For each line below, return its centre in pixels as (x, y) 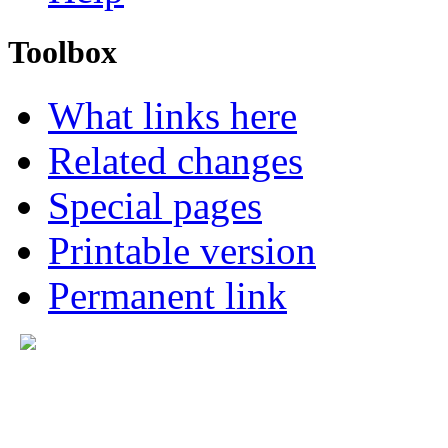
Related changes (175, 160)
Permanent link (167, 295)
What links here (172, 115)
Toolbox (62, 51)
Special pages (155, 205)
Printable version (182, 250)
